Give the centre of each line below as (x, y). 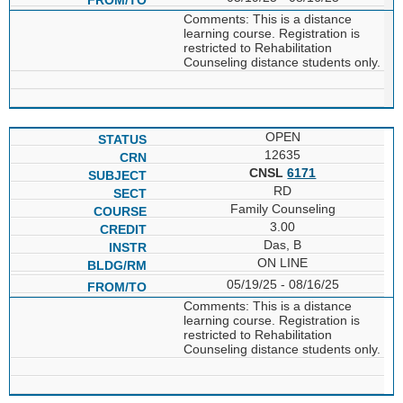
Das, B (283, 244)
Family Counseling (282, 208)
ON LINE (283, 262)
